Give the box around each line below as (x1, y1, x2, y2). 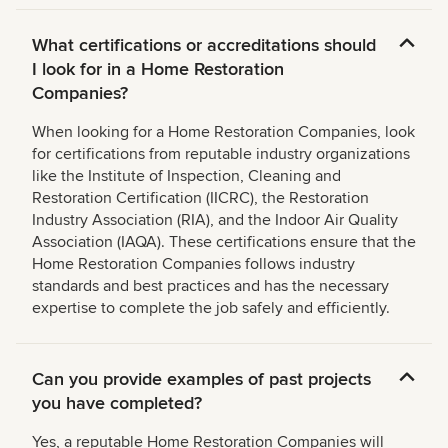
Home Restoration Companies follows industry (32, 254, 355, 275)
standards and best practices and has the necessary (32, 276, 389, 297)
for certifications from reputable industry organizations (32, 144, 410, 165)
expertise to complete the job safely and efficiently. (32, 298, 390, 319)
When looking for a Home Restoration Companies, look (32, 122, 415, 143)
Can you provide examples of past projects (32, 368, 371, 391)
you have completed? (32, 392, 202, 415)
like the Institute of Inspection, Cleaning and (32, 166, 341, 187)
